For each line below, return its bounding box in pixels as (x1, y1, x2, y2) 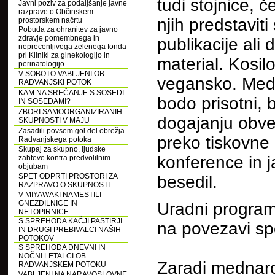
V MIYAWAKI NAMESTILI (18, 190, 101, 199)
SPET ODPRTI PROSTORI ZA (18, 172, 117, 180)
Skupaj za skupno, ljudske (18, 145, 106, 153)
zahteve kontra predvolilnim (18, 153, 110, 162)
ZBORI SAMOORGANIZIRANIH (18, 107, 122, 116)
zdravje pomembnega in (18, 34, 99, 42)
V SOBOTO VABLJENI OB (18, 69, 104, 78)
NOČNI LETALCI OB (18, 252, 86, 260)
